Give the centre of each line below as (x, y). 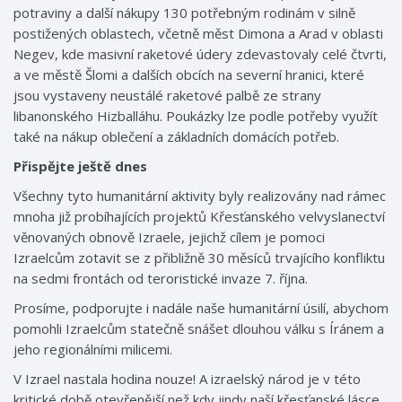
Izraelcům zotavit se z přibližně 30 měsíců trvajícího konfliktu (199, 258)
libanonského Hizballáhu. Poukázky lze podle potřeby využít (196, 116)
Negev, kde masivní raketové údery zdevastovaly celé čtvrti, (200, 54)
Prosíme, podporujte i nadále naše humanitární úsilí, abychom (201, 308)
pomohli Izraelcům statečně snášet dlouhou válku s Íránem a (199, 328)
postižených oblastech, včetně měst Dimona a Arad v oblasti (198, 33)
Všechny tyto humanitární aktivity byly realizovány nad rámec (200, 196)
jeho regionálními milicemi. (93, 349)
